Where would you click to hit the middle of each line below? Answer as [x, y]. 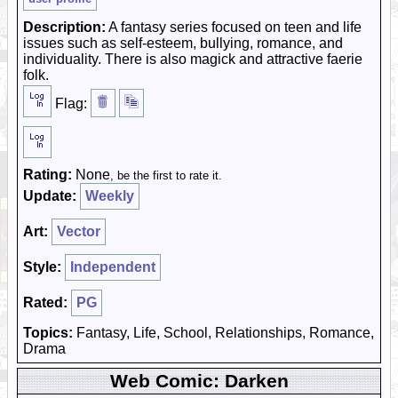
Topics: [48, 333]
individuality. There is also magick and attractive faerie [193, 59]
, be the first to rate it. [166, 175]
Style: [42, 267]
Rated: [45, 302]
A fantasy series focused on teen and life [234, 27]
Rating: [48, 175]
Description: [64, 27]
